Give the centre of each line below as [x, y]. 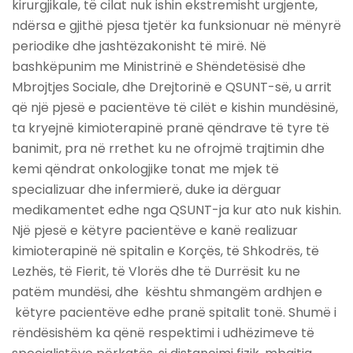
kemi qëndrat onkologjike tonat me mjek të [145, 169]
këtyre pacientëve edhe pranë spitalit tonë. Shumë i [174, 313]
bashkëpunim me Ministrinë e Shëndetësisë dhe [159, 67]
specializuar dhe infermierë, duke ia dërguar [147, 190]
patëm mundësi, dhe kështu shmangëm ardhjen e [167, 292]
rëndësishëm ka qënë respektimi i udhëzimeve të [163, 333]
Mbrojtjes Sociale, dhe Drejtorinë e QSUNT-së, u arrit [172, 87]
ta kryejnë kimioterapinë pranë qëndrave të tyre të [171, 128]
